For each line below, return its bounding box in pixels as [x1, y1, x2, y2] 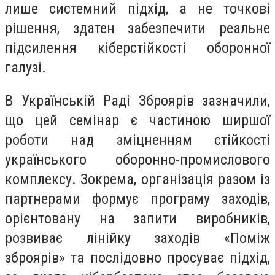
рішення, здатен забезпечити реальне [5, 20, 270, 37]
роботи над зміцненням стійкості [5, 131, 270, 149]
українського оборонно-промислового [5, 150, 270, 168]
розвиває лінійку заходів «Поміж [5, 229, 270, 247]
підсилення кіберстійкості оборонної [5, 39, 270, 57]
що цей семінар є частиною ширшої [5, 111, 270, 129]
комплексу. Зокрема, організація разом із [5, 170, 270, 188]
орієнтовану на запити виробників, [5, 209, 270, 227]
